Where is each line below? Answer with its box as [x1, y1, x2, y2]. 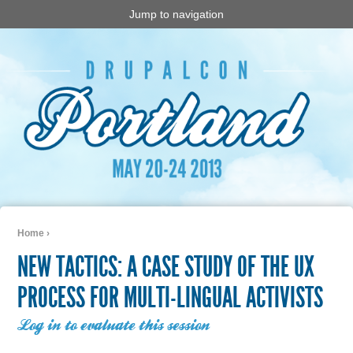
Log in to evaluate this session [17, 318, 210, 336]
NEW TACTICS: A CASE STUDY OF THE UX [17, 251, 314, 284]
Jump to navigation [129, 8, 224, 20]
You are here [17, 233, 92, 260]
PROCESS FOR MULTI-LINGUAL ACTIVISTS [17, 281, 323, 315]
